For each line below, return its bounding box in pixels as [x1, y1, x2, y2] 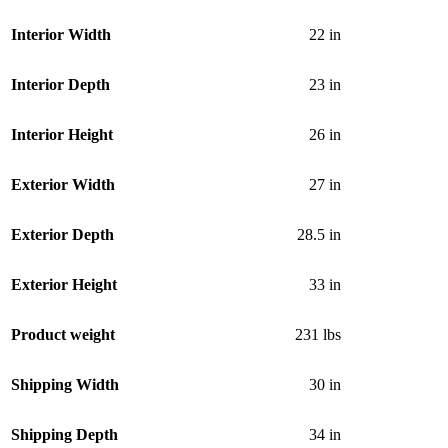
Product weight [11, 326, 115, 344]
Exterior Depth [11, 226, 114, 244]
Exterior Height [11, 276, 117, 294]
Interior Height [11, 126, 113, 144]
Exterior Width [11, 176, 115, 194]
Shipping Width [11, 376, 119, 394]
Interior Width [11, 26, 111, 44]
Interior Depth [11, 76, 110, 94]
